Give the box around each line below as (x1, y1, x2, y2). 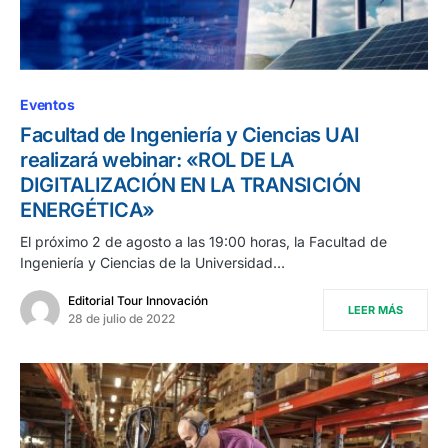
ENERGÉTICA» (20, 197, 155, 222)
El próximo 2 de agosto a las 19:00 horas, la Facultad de (20, 232, 387, 250)
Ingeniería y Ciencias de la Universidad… (20, 253, 285, 271)
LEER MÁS (348, 302, 403, 317)
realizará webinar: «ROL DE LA (20, 147, 295, 172)
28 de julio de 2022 (68, 310, 175, 326)
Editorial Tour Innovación (68, 292, 208, 308)
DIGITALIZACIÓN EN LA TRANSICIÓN (20, 172, 361, 197)
